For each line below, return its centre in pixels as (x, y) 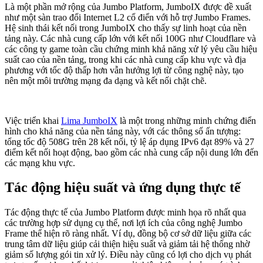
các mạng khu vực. (40, 163)
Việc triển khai (33, 120)
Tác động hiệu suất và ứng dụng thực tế (123, 188)
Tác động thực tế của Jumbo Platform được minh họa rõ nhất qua (125, 213)
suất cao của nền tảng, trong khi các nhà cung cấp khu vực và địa (125, 59)
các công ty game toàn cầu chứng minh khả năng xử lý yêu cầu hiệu (131, 49)
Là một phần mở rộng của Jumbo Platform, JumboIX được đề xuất (128, 6)
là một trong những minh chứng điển (187, 120)
